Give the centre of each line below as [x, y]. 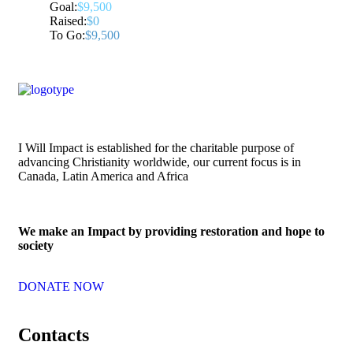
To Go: [67, 35]
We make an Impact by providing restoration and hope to [171, 232]
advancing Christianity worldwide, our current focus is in [160, 162]
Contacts [54, 335]
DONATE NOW [61, 287]
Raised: [68, 21]
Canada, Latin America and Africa [103, 176]
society [36, 246]
